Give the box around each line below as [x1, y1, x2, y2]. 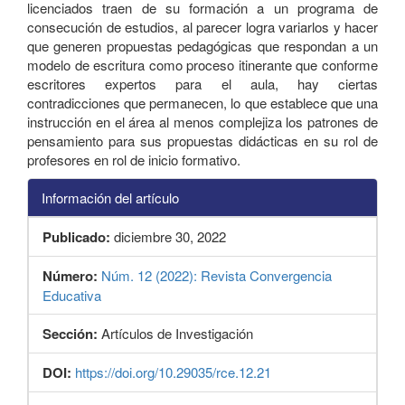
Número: [42, 266, 98, 287]
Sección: [42, 324, 101, 344]
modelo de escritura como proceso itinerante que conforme [27, 54, 378, 74]
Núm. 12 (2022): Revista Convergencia [101, 266, 332, 286]
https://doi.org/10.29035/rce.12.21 [75, 363, 271, 382]
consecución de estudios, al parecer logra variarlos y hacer [27, 16, 378, 36]
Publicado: [42, 227, 110, 248]
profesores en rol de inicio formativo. [27, 149, 240, 169]
